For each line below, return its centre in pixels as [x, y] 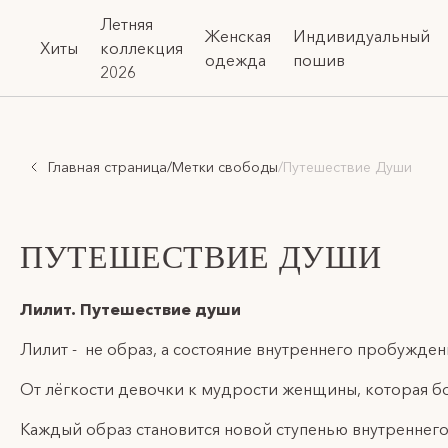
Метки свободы [225, 167]
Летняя [126, 24]
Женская [238, 36]
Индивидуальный [361, 36]
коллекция [141, 48]
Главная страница [107, 167]
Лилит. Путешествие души [130, 309]
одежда [235, 60]
